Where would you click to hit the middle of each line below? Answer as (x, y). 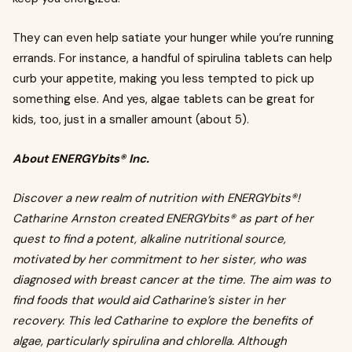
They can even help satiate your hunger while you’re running (173, 38)
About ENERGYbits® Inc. (81, 159)
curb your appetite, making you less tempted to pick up (163, 79)
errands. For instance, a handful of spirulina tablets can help (172, 58)
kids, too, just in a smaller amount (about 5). (131, 119)
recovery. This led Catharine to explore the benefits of (162, 321)
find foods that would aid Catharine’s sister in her (149, 300)
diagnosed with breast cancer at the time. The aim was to (172, 280)
